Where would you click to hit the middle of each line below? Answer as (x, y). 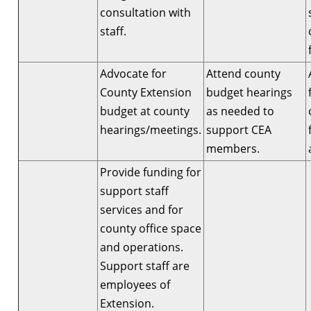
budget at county (145, 111)
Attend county (243, 73)
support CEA (239, 129)
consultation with (145, 12)
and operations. (142, 247)
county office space (151, 228)
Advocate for (133, 73)
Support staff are (145, 266)
